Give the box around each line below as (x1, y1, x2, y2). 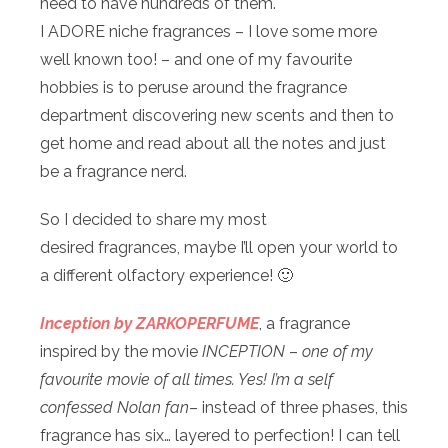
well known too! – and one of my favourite (40, 50, 352, 69)
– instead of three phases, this (189, 398, 408, 417)
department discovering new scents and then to (40, 106, 394, 125)
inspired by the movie (40, 342, 202, 361)
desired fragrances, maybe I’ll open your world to (40, 238, 398, 257)
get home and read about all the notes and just (40, 134, 386, 153)
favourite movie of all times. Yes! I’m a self (40, 370, 333, 389)
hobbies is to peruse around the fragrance (40, 78, 347, 97)
